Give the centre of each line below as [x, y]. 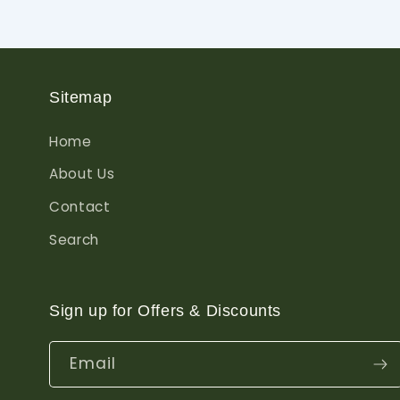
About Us [82, 174]
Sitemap [81, 97]
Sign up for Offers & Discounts [165, 311]
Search [74, 240]
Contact [80, 207]
